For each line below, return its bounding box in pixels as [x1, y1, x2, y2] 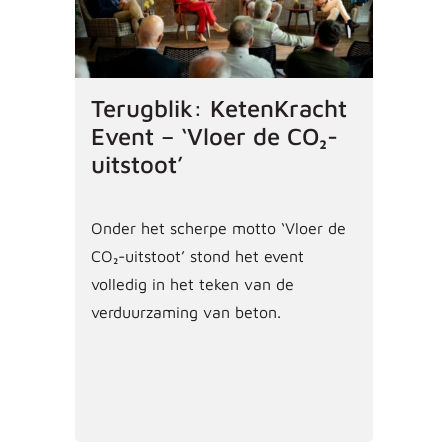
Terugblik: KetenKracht [90, 93, 347, 122]
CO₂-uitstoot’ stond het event [90, 246, 304, 265]
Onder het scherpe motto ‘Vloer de [90, 218, 346, 237]
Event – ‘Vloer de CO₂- [90, 121, 338, 150]
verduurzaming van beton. [90, 302, 281, 321]
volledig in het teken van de [90, 274, 294, 293]
